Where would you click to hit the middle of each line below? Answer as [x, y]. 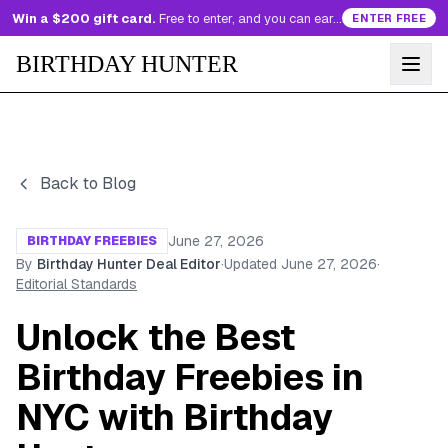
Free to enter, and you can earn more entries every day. [246, 18]
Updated [250, 264]
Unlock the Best [155, 337]
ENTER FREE [389, 18]
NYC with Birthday [174, 417]
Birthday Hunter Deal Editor [129, 264]
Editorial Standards [76, 284]
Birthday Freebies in [190, 377]
